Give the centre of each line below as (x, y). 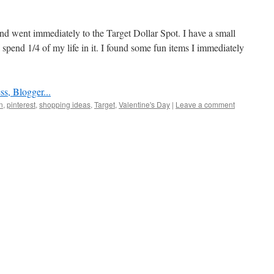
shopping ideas (65, 104)
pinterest (21, 104)
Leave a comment (205, 104)
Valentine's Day (144, 104)
